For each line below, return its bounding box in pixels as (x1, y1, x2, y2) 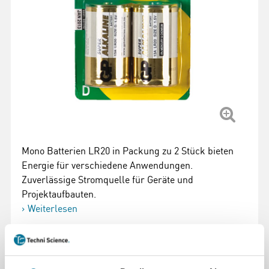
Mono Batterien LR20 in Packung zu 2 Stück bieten (22, 145, 234, 157)
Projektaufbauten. (22, 188, 96, 200)
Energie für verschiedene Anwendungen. (22, 159, 193, 171)
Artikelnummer (22, 238, 89, 250)
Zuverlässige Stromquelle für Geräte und (22, 174, 193, 186)
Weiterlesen (28, 202, 77, 214)
